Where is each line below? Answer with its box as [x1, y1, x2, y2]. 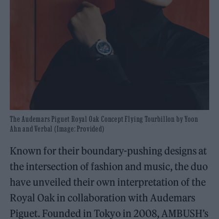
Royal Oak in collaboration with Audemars [10, 191, 196, 204]
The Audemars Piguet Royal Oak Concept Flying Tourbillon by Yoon [10, 114, 198, 123]
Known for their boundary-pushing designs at [10, 144, 207, 157]
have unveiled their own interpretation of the [10, 175, 206, 188]
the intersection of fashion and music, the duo [10, 160, 208, 173]
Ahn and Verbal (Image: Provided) [10, 124, 105, 133]
